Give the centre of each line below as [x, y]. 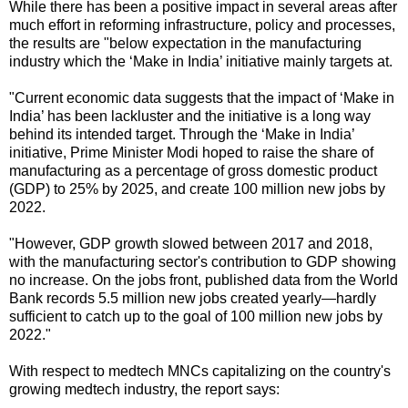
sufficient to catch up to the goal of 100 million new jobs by [196, 316]
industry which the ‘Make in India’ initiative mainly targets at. [201, 61]
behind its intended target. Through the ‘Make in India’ [182, 134]
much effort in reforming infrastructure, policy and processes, [202, 25]
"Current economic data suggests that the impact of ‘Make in [202, 97]
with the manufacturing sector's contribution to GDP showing [203, 261]
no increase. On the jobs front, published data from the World [204, 280]
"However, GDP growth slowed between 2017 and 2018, [191, 243]
